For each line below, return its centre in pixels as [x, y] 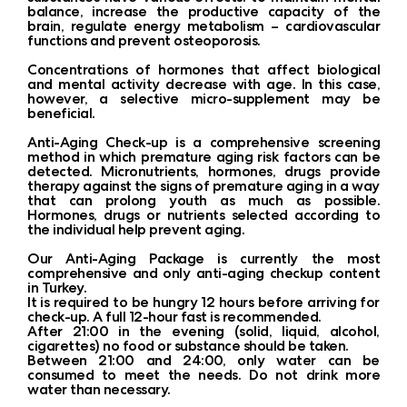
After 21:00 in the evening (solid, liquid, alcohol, [203, 331]
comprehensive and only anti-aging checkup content [203, 273]
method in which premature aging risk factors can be [203, 156]
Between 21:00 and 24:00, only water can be [203, 360]
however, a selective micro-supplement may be [203, 98]
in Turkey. [57, 287]
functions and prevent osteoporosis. [144, 40]
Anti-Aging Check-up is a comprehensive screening [203, 142]
